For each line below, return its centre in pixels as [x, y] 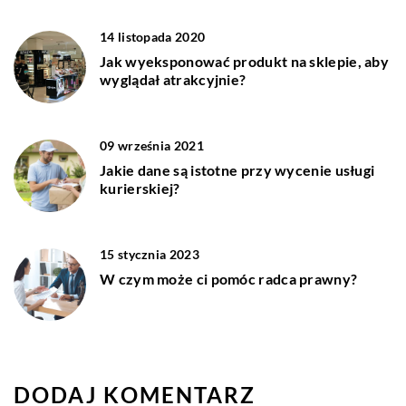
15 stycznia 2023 [150, 254]
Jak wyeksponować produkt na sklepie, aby [244, 61]
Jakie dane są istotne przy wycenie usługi [237, 169]
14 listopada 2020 [153, 36]
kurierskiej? [140, 188]
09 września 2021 [152, 145]
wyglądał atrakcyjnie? [173, 79]
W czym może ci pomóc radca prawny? [229, 278]
